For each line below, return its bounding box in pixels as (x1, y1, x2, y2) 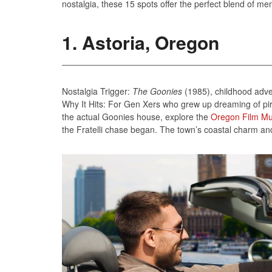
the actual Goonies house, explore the (62, 110, 211, 123)
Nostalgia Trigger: (62, 85, 132, 97)
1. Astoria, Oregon (62, 29, 219, 55)
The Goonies (132, 85, 182, 97)
